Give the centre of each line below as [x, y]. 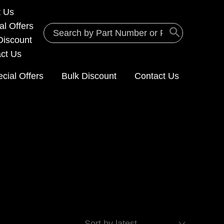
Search [57, 29]
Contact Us [157, 76]
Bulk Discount [89, 76]
